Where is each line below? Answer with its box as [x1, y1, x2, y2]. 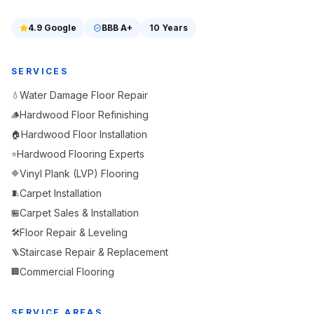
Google [42, 22, 76, 33]
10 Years [149, 22, 188, 33]
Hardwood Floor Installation [21, 128, 147, 140]
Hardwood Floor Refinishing [20, 108, 149, 121]
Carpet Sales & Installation [20, 206, 139, 219]
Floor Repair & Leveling [20, 226, 128, 238]
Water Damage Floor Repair [20, 88, 148, 101]
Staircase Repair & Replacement [20, 245, 168, 258]
